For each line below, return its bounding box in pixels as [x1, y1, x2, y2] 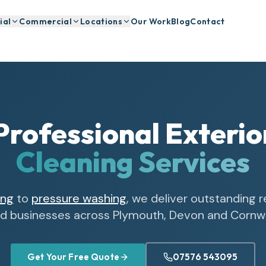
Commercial [19, 16, 72, 27]
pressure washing [31, 191, 126, 206]
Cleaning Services [16, 144, 250, 179]
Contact [190, 16, 225, 27]
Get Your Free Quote [27, 251, 119, 262]
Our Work [131, 16, 171, 27]
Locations [80, 16, 123, 27]
